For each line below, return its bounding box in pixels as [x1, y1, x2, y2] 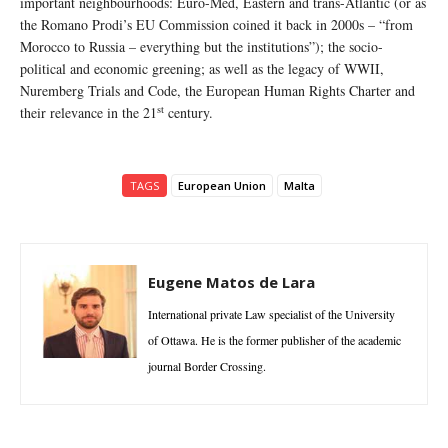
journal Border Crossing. [148, 358, 266, 375]
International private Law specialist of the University [148, 306, 395, 323]
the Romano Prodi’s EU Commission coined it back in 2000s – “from [20, 15, 413, 35]
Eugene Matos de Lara [148, 272, 315, 293]
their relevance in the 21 [20, 103, 157, 123]
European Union [178, 178, 266, 194]
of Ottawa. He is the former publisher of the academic [148, 332, 401, 349]
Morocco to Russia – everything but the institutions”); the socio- [20, 37, 383, 57]
